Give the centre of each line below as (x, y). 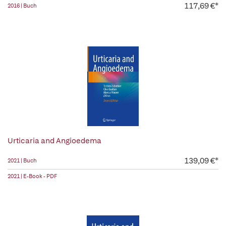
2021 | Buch (22, 160)
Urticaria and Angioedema (54, 141)
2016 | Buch (22, 6)
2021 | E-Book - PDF (32, 176)
